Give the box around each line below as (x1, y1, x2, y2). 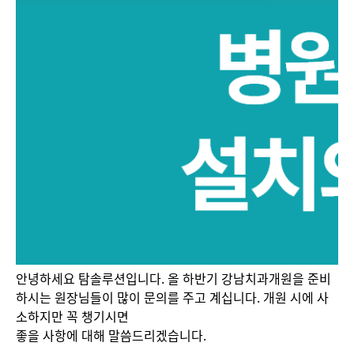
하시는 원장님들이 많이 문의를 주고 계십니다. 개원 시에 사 (16, 288, 329, 307)
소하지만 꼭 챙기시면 (16, 307, 129, 326)
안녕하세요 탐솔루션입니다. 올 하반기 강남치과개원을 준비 (16, 269, 331, 288)
